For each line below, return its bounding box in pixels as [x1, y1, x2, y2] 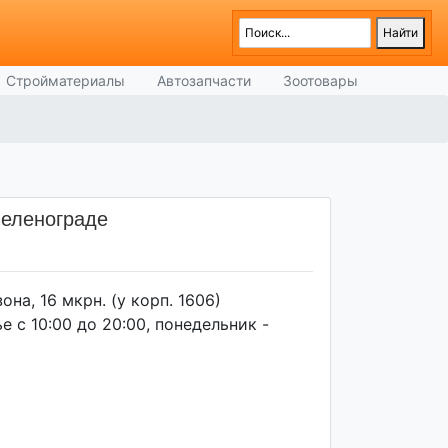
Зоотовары [283, 72, 358, 89]
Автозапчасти [157, 72, 251, 89]
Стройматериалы [6, 72, 125, 89]
